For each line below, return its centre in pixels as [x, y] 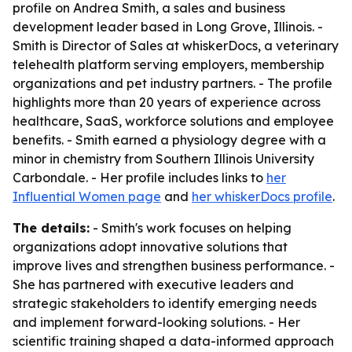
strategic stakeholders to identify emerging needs [165, 303]
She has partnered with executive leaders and [153, 284]
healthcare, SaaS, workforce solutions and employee [173, 121]
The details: [51, 228]
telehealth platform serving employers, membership [169, 64]
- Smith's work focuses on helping [191, 228]
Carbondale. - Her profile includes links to [139, 178]
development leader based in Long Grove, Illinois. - [168, 27]
